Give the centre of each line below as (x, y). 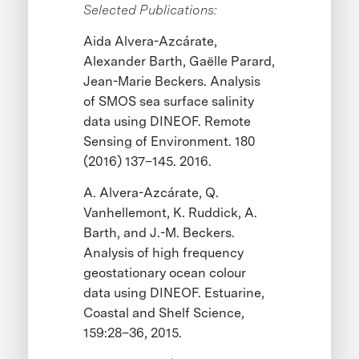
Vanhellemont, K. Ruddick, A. (171, 213)
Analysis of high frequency (164, 253)
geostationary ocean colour (165, 273)
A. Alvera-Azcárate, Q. (151, 193)
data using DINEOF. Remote (167, 122)
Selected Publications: (151, 10)
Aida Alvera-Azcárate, (151, 42)
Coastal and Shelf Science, (164, 313)
